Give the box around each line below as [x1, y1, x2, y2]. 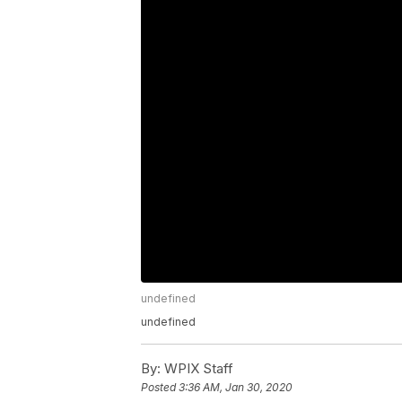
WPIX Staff [161, 360, 233, 378]
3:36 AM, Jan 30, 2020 [179, 380, 293, 395]
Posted [141, 380, 179, 395]
